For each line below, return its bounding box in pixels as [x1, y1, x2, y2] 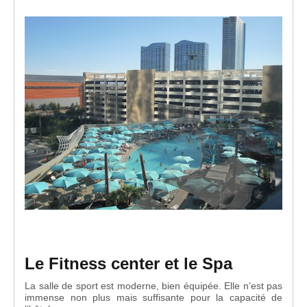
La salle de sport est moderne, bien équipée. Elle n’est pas [25, 280, 282, 291]
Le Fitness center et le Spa [25, 254, 232, 273]
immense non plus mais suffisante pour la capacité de [25, 291, 282, 303]
